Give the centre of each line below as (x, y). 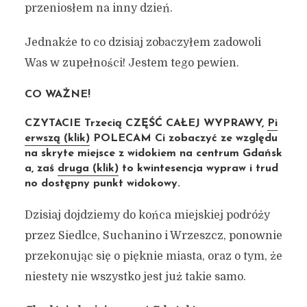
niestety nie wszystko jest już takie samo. (135, 277)
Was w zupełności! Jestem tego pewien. (132, 63)
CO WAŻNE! (57, 95)
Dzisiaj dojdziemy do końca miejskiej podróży (147, 215)
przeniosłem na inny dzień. (98, 8)
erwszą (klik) (57, 138)
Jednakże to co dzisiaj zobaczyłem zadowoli (143, 42)
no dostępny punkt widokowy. (102, 184)
